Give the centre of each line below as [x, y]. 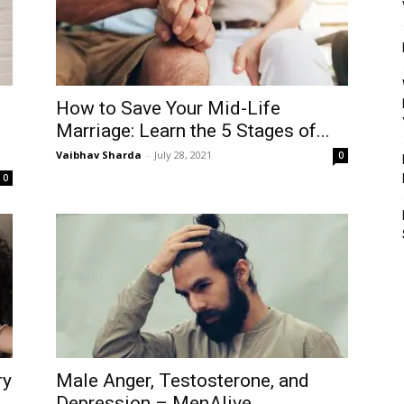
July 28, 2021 [183, 155]
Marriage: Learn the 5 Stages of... [193, 131]
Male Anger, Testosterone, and [183, 381]
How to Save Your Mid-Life [168, 108]
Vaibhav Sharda [99, 155]
